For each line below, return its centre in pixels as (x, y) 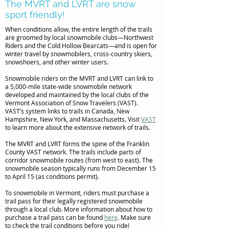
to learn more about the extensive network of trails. (78, 127)
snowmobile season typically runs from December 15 (81, 168)
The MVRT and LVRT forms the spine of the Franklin (77, 144)
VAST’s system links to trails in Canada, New (67, 111)
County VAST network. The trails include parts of (73, 152)
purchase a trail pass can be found (55, 217)
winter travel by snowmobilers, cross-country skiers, (79, 54)
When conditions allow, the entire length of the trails (79, 29)
